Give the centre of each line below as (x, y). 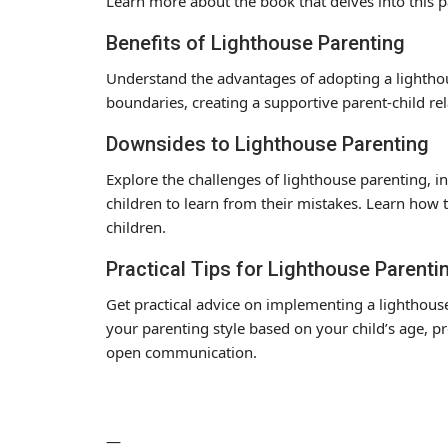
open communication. (181, 351)
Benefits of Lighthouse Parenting (255, 42)
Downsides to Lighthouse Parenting (267, 143)
